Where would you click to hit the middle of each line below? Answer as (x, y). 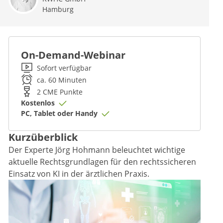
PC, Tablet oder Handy (60, 113)
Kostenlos (39, 103)
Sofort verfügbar (64, 68)
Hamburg (58, 9)
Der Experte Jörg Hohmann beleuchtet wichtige (97, 150)
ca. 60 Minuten (62, 80)
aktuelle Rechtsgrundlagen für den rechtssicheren (102, 162)
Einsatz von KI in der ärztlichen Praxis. (79, 174)
